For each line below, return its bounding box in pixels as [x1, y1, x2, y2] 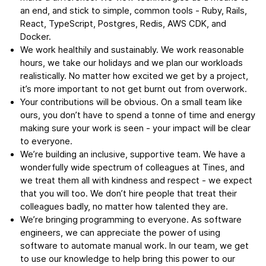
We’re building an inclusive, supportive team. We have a [20, 149, 245, 160]
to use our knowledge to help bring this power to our [20, 254, 235, 265]
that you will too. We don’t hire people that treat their [20, 188, 237, 199]
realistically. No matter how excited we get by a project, [20, 71, 248, 82]
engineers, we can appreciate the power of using [20, 227, 220, 239]
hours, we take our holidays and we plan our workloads [20, 58, 243, 69]
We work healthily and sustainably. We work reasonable [20, 45, 244, 56]
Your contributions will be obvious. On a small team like [20, 97, 242, 108]
